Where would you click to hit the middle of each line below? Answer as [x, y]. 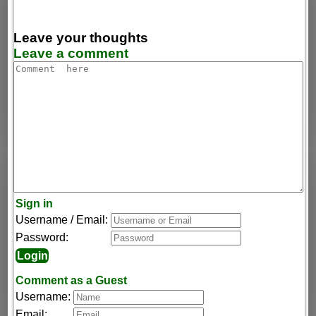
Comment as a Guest [72, 280]
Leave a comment [71, 54]
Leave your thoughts [81, 38]
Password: [42, 238]
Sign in [35, 204]
